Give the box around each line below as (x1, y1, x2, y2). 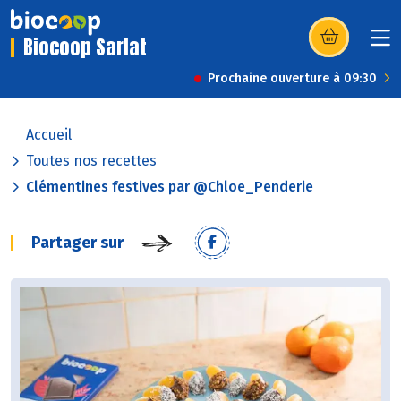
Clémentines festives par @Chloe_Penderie (26, 178, 313, 196)
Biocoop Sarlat (23, 32, 147, 63)
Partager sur (31, 233, 124, 253)
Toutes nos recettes (26, 152, 157, 170)
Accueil (26, 126, 72, 144)
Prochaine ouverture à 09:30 (208, 71, 377, 87)
